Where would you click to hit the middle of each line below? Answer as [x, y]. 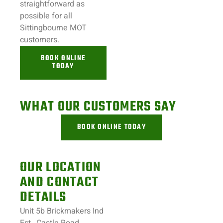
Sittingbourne [44, 28]
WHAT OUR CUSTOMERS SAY [98, 107]
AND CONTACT [59, 182]
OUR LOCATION [61, 167]
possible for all [46, 16]
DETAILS [43, 197]
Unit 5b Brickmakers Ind [62, 211]
